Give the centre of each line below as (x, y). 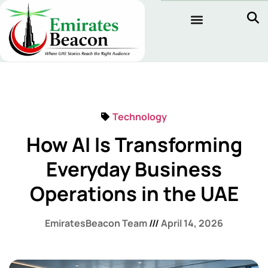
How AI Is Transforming (134, 145)
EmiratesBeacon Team (97, 223)
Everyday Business (134, 169)
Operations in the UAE (134, 194)
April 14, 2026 (191, 223)
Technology (140, 117)
